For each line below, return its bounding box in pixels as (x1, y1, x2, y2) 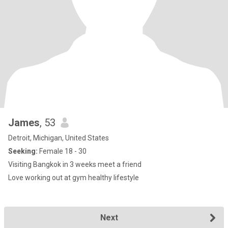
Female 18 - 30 (38, 147, 87, 155)
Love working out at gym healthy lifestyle (8, 174, 139, 182)
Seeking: (8, 147, 38, 155)
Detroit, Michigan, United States (8, 134, 109, 142)
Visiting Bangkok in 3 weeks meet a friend (8, 160, 141, 168)
